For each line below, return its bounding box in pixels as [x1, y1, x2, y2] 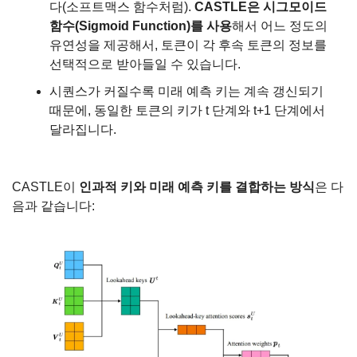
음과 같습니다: [12, 198, 95, 213]
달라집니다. [49, 122, 116, 136]
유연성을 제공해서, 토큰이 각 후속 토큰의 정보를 [49, 37, 327, 52]
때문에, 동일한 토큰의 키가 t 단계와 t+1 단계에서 [49, 103, 325, 117]
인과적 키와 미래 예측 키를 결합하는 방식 [79, 179, 315, 194]
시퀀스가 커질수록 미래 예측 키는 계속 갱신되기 [49, 84, 324, 98]
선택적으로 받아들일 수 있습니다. [49, 57, 241, 71]
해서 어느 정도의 [232, 18, 328, 33]
